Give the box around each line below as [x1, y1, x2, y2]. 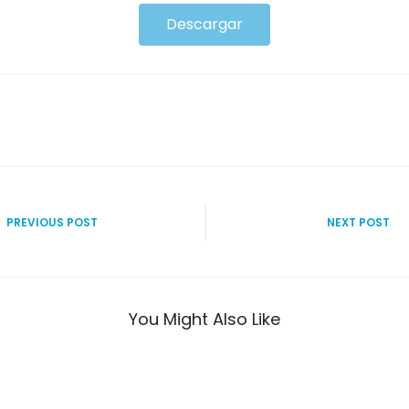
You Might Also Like [129, 308, 280, 330]
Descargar [166, 14, 243, 35]
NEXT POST [327, 215, 390, 230]
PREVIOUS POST [5, 215, 98, 230]
